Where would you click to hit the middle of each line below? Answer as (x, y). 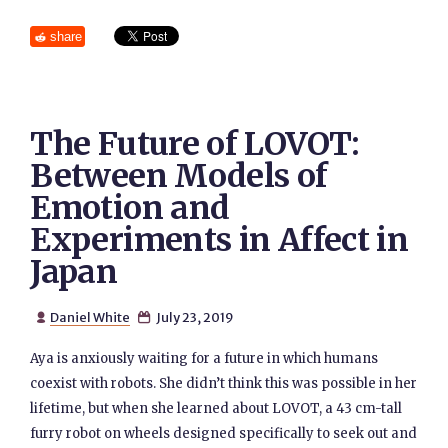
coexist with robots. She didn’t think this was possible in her (224, 383)
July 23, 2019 (193, 317)
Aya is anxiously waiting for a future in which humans (204, 358)
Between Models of (179, 176)
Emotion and (130, 208)
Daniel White (89, 317)
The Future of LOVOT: (195, 144)
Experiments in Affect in (219, 240)
